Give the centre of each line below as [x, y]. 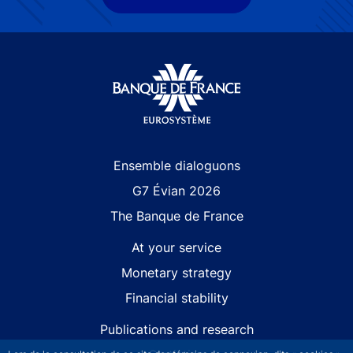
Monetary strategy [176, 273]
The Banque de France [176, 216]
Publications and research [176, 330]
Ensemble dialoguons [176, 166]
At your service [176, 248]
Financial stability [176, 298]
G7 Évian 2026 [176, 191]
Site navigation [63, 165]
